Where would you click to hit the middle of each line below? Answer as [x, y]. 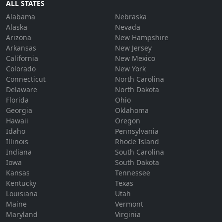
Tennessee [133, 173]
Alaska [17, 27]
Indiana [19, 152]
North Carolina [139, 79]
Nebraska [131, 17]
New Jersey [133, 48]
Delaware [22, 89]
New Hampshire [142, 37]
